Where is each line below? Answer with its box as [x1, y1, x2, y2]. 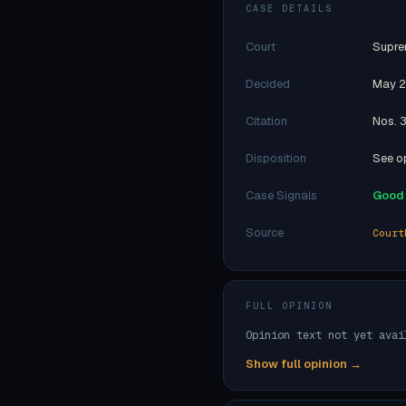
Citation [246, 113, 287, 129]
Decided [246, 76, 290, 92]
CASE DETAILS [246, 3, 333, 14]
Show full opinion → [246, 356, 362, 372]
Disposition [246, 150, 306, 166]
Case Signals [246, 188, 317, 203]
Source [246, 225, 284, 240]
